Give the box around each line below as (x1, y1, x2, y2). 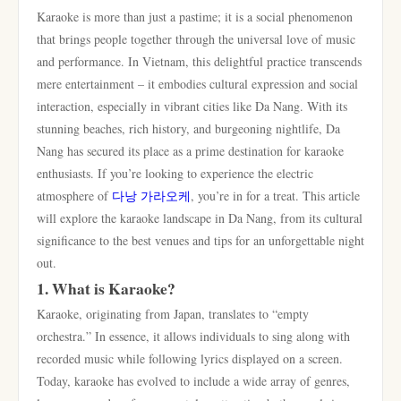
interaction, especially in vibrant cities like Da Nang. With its (37, 98, 347, 115)
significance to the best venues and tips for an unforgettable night (37, 232, 364, 249)
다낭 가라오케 (112, 187, 191, 204)
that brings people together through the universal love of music (37, 30, 355, 47)
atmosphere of (37, 187, 112, 204)
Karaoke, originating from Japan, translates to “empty (37, 305, 309, 322)
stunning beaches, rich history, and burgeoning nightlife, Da (37, 120, 340, 137)
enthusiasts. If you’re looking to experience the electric (37, 165, 313, 182)
